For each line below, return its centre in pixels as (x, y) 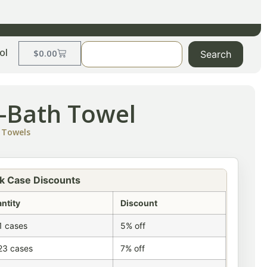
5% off (133, 226)
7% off (133, 249)
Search (216, 55)
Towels (16, 132)
